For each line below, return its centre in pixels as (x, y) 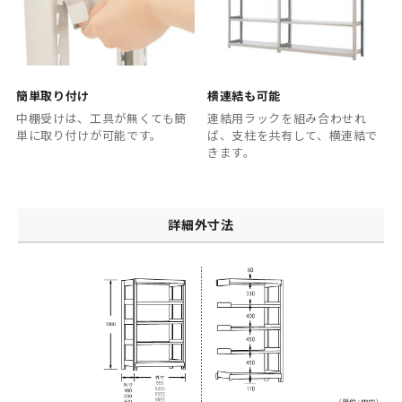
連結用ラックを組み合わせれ (287, 118)
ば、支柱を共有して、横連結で (293, 135)
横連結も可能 (244, 95)
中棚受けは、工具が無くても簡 (102, 118)
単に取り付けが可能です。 (89, 135)
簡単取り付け (53, 95)
